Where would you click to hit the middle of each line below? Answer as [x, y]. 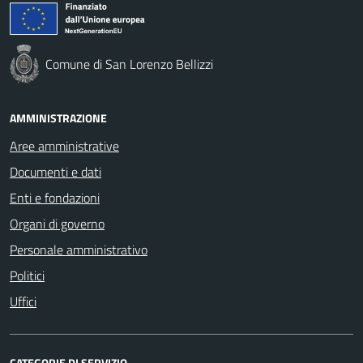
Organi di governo [57, 223]
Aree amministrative [64, 145]
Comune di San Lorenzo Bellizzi [129, 64]
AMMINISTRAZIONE [58, 117]
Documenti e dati [56, 171]
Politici [27, 275]
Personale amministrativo [79, 249]
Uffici [23, 301]
